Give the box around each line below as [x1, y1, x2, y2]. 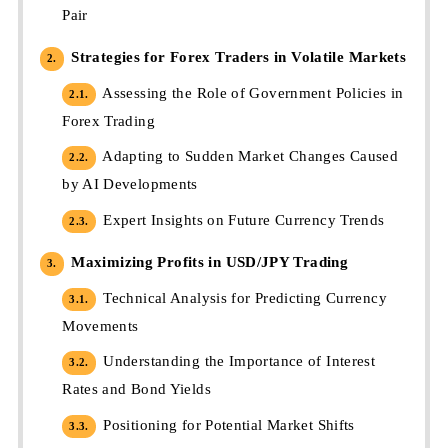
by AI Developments [62, 176, 198, 193]
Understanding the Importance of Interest [98, 353, 376, 370]
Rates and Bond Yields [62, 381, 211, 398]
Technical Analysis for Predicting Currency [98, 289, 387, 306]
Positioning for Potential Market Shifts [98, 416, 355, 433]
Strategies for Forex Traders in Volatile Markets [66, 49, 407, 66]
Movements [62, 317, 139, 334]
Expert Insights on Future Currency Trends [98, 211, 385, 228]
